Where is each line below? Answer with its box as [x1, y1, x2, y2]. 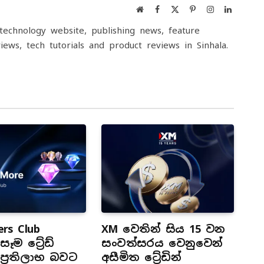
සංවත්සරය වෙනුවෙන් [101, 236, 223, 250]
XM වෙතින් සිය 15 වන [101, 222, 225, 236]
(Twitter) [179, 16, 209, 25]
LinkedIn [231, 5, 262, 14]
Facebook [159, 5, 191, 14]
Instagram [213, 5, 246, 14]
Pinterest [195, 5, 224, 14]
